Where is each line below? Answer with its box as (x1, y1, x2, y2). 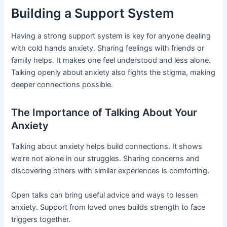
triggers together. (11, 214, 71, 224)
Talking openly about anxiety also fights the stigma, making (11, 68, 216, 78)
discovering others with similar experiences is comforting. (11, 166, 210, 176)
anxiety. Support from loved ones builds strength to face (11, 202, 206, 212)
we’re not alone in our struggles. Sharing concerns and (11, 154, 200, 164)
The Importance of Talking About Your (11, 106, 198, 119)
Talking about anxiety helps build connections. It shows (11, 142, 203, 152)
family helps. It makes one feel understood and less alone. (11, 56, 211, 65)
